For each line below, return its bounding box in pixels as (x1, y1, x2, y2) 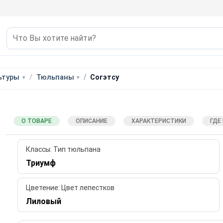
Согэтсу (90, 73, 119, 82)
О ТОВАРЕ (21, 117, 52, 124)
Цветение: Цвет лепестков (25, 184, 114, 192)
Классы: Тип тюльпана (25, 145, 101, 154)
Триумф (25, 158, 56, 168)
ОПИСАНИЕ (75, 117, 108, 124)
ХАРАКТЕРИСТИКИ (131, 117, 186, 124)
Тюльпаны (36, 73, 74, 82)
